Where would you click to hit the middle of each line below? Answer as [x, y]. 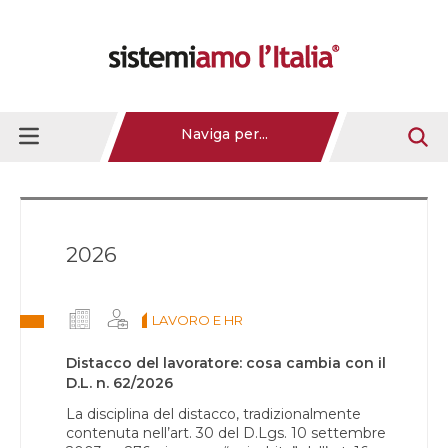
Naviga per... [225, 134]
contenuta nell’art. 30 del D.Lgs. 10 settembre [226, 433]
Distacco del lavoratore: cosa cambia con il [226, 363]
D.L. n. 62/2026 [119, 383]
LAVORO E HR [197, 320]
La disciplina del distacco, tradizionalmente [213, 414]
